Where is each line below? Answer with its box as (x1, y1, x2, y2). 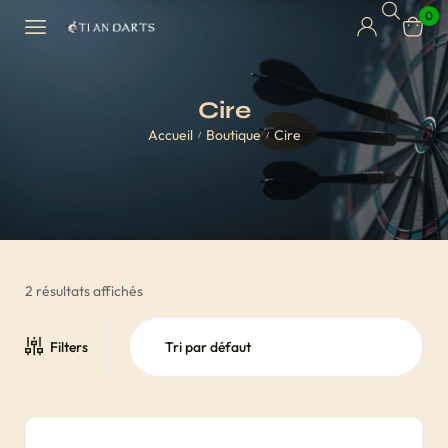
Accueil (147, 126, 193, 144)
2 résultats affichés (25, 282, 143, 300)
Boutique (205, 126, 261, 144)
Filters (50, 338, 88, 356)
